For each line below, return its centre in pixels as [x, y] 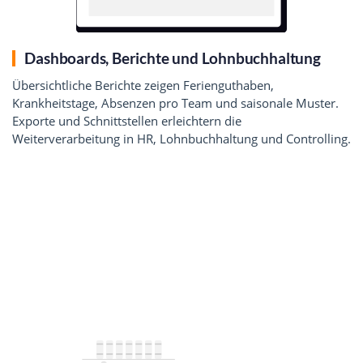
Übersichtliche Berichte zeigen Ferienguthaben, [143, 85]
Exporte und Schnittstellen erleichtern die [127, 120]
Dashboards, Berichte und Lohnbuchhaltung [173, 58]
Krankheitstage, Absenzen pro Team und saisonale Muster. [175, 102]
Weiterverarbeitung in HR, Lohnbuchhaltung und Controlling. [181, 138]
